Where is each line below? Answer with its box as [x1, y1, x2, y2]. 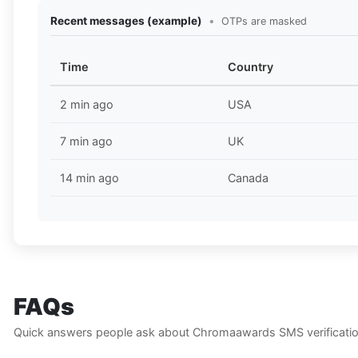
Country [228, 60, 273, 74]
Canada [228, 171, 268, 185]
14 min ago [60, 171, 119, 185]
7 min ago [60, 134, 113, 149]
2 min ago [60, 97, 113, 112]
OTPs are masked [221, 15, 307, 28]
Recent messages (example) [50, 14, 202, 28]
